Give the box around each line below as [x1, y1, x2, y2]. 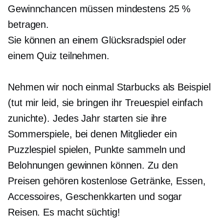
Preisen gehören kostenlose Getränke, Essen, [8, 175, 206, 187]
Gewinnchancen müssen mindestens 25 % [8, 3, 191, 15]
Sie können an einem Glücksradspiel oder [8, 35, 187, 46]
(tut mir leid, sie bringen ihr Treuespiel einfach [8, 97, 203, 109]
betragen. [8, 19, 49, 30]
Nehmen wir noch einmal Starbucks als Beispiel [8, 82, 211, 93]
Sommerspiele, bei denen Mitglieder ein [8, 129, 177, 140]
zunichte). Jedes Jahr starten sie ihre [8, 113, 167, 124]
